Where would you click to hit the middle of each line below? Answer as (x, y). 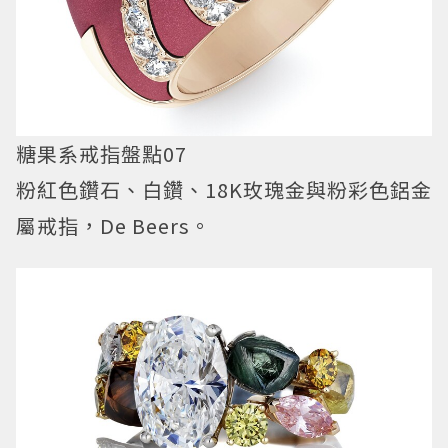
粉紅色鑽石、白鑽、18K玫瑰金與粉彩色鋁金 (224, 190)
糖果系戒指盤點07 (101, 154)
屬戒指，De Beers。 (113, 226)
